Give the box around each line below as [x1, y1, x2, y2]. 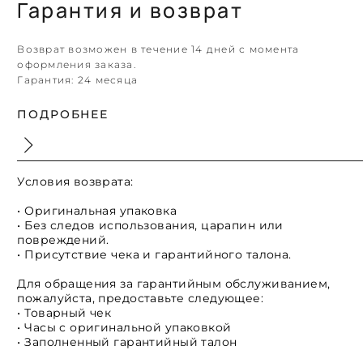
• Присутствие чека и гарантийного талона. [17, 247, 292, 263]
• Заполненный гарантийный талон [17, 335, 237, 350]
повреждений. [17, 233, 109, 248]
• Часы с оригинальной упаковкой [17, 320, 232, 335]
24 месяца [77, 74, 139, 87]
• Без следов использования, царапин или [17, 218, 284, 233]
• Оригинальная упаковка [17, 203, 177, 219]
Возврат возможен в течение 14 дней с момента [17, 43, 300, 56]
